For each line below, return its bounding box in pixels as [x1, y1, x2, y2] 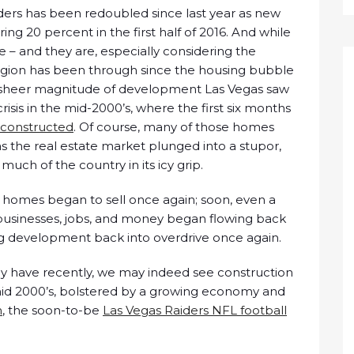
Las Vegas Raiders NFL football [103, 303, 287, 318]
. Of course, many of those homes [73, 119, 274, 135]
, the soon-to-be [2, 303, 103, 318]
